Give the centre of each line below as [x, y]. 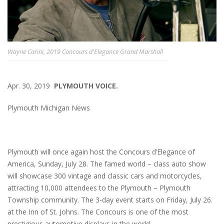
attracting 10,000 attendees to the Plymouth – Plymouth [99, 188]
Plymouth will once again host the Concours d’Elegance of [101, 152]
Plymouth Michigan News [49, 108]
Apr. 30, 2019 [31, 86]
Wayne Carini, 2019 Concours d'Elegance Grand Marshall [85, 52]
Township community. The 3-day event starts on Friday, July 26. [110, 200]
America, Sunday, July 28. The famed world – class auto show [107, 164]
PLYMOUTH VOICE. [86, 86]
